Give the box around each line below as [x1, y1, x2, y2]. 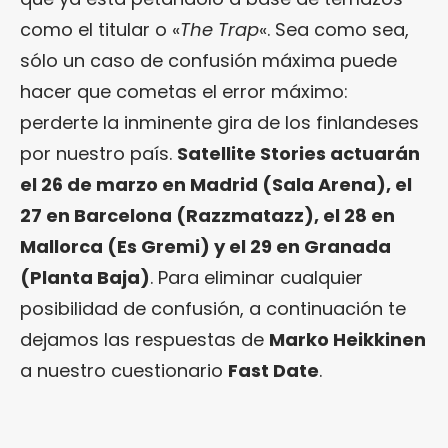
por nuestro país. [20, 140, 177, 166]
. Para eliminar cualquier [150, 264, 363, 290]
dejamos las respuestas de [20, 326, 269, 352]
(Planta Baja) [20, 264, 150, 290]
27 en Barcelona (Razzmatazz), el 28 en [20, 202, 395, 228]
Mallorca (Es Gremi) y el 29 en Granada [20, 233, 391, 259]
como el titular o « [20, 16, 180, 42]
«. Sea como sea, [259, 16, 409, 42]
